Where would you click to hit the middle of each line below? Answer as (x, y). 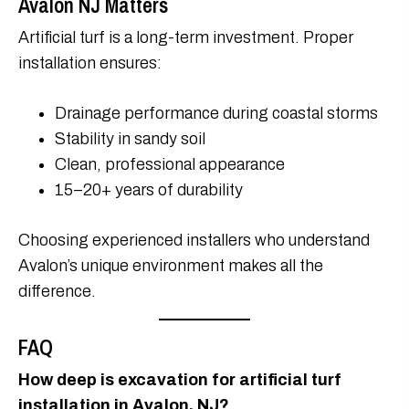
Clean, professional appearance (170, 165)
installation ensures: (90, 63)
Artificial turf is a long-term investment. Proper (186, 38)
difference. (57, 292)
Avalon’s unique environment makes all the (171, 266)
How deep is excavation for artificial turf (180, 380)
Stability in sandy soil (130, 139)
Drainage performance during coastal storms (216, 114)
